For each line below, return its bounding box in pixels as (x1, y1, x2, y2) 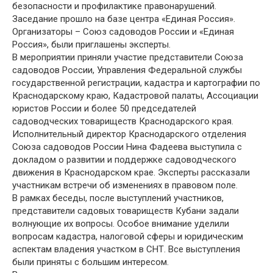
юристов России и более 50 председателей (12, 103, 196, 114)
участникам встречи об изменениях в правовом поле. (12, 180, 238, 191)
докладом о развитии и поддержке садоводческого (12, 154, 236, 165)
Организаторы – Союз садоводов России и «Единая (12, 26, 234, 37)
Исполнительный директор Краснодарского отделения (12, 129, 246, 140)
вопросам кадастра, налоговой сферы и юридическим (12, 231, 243, 242)
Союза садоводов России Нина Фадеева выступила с (12, 141, 242, 152)
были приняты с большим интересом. (12, 257, 169, 268)
